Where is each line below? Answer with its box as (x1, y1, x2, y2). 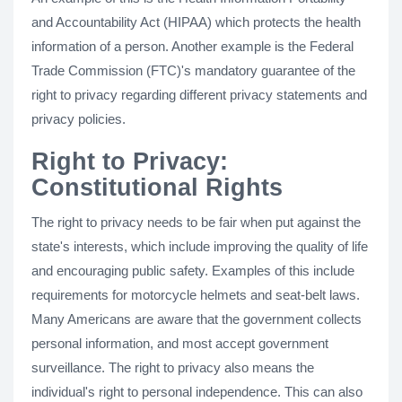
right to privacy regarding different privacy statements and (31, 87, 367, 102)
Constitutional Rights (31, 174, 283, 201)
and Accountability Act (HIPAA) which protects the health (31, 14, 361, 30)
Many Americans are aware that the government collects (31, 311, 362, 327)
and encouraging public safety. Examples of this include (31, 263, 354, 278)
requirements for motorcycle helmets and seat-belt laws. (31, 287, 360, 302)
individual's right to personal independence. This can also (31, 384, 363, 399)
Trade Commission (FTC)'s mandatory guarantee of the (31, 63, 355, 78)
